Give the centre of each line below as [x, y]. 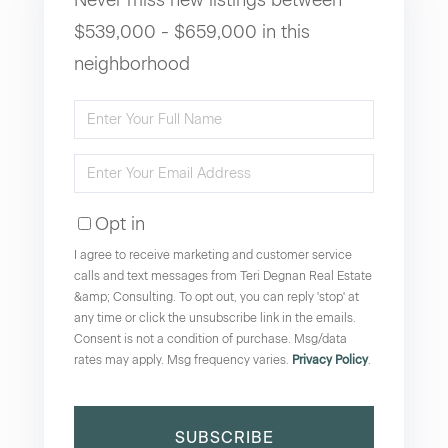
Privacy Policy [330, 359]
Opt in [120, 223]
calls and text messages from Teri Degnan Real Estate [223, 275]
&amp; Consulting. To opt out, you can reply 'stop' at [216, 296]
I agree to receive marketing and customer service [213, 254]
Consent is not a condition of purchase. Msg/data [210, 338]
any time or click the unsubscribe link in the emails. [215, 317]
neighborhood [132, 63]
